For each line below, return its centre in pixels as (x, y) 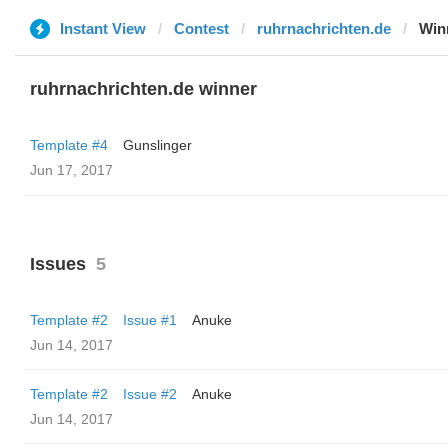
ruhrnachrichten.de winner (143, 89)
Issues (58, 264)
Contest (201, 28)
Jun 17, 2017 (71, 170)
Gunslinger (157, 145)
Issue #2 (150, 394)
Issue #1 (150, 320)
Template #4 (69, 145)
